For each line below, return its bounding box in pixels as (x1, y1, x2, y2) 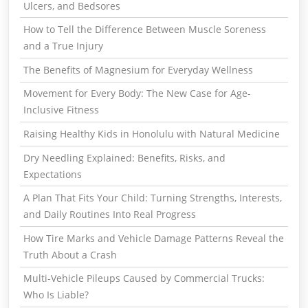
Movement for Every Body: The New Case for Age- (23, 87, 251, 100)
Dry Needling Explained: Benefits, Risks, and (23, 151, 225, 164)
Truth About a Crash (23, 247, 117, 261)
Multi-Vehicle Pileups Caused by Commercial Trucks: (23, 272, 265, 285)
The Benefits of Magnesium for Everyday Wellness (23, 63, 253, 76)
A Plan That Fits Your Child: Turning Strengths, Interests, (23, 191, 282, 205)
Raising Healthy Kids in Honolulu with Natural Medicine (23, 126, 280, 140)
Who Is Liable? (23, 288, 89, 302)
